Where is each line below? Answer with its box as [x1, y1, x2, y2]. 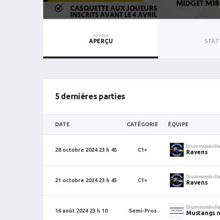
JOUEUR [92, 33, 109, 38]
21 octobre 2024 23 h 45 [55, 177, 117, 183]
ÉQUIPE [168, 121, 189, 127]
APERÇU [88, 37, 113, 44]
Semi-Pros [128, 207, 157, 214]
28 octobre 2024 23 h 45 [55, 146, 117, 153]
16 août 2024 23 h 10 [55, 207, 108, 214]
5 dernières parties [55, 91, 125, 101]
